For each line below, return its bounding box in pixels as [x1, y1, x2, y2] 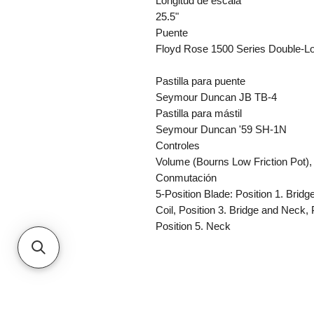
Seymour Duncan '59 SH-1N [156, 123, 287, 135]
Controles [156, 139, 200, 151]
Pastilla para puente [156, 74, 245, 87]
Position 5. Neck [156, 219, 231, 232]
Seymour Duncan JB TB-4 [156, 90, 277, 103]
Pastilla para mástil [156, 107, 242, 119]
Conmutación [156, 171, 217, 184]
